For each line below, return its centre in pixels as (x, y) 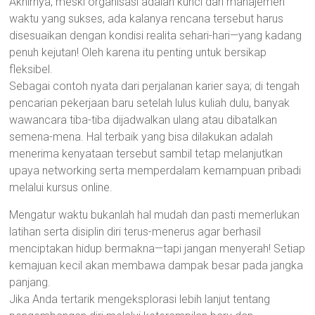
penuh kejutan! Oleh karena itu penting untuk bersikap (138, 52)
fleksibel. (31, 69)
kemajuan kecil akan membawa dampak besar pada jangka (156, 265)
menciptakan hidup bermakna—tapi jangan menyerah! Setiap (157, 249)
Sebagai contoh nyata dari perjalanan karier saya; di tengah (155, 86)
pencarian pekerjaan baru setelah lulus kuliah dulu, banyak (150, 103)
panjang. (30, 282)
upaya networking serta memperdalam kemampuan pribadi (155, 171)
